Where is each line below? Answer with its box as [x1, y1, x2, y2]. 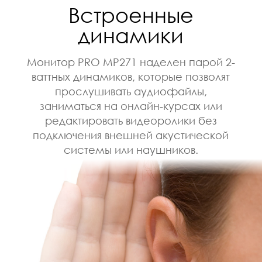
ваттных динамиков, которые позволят [32, 73, 230, 86]
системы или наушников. [63, 146, 198, 159]
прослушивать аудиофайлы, [54, 87, 207, 101]
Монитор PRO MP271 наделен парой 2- [26, 58, 235, 71]
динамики [78, 25, 184, 51]
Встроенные [68, 5, 194, 30]
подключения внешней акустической [33, 131, 229, 144]
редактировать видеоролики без [44, 116, 217, 130]
